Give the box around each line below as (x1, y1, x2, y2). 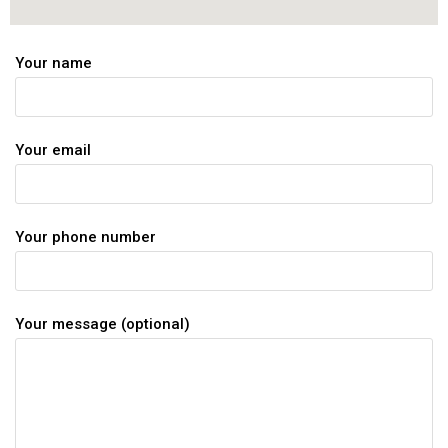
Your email (15, 140, 91, 159)
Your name (15, 53, 92, 72)
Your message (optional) (15, 314, 190, 333)
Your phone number (15, 227, 156, 246)
